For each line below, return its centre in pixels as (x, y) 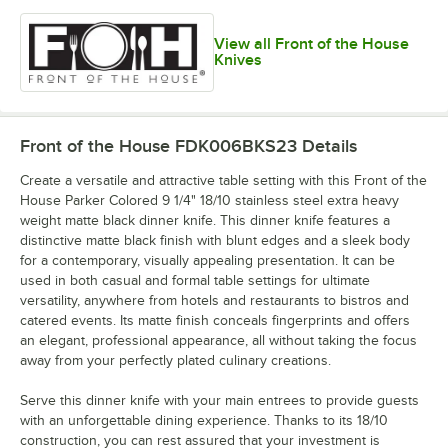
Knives (238, 60)
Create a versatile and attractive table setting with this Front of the (223, 180)
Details (327, 145)
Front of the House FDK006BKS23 (158, 145)
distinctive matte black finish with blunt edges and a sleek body (215, 240)
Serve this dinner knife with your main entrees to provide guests (219, 400)
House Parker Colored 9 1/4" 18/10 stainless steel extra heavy (209, 200)
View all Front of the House (312, 44)
